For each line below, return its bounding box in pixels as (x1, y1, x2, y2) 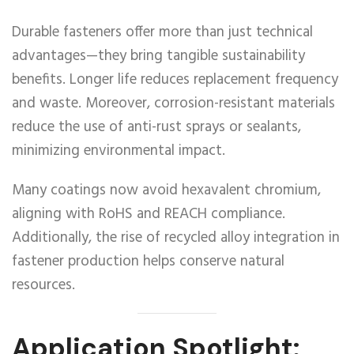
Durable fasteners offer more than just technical (12, 21, 313, 44)
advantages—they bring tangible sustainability (12, 44, 305, 68)
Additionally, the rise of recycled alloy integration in (12, 226, 340, 250)
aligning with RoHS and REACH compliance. (12, 202, 285, 226)
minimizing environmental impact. (12, 139, 225, 163)
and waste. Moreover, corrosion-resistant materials (12, 92, 335, 115)
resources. (12, 273, 75, 297)
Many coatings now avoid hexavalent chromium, (12, 179, 321, 202)
